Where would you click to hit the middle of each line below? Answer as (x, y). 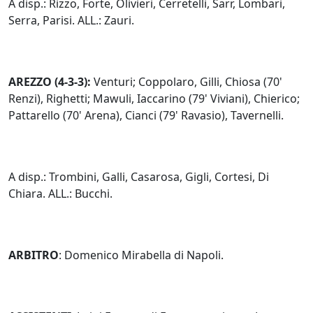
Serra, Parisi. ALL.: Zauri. (71, 20)
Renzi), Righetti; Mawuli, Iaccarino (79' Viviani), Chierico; (154, 98)
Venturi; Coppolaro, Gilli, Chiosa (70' (187, 81)
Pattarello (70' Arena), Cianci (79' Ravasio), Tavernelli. (146, 115)
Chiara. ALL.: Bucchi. (60, 193)
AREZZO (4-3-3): (50, 81)
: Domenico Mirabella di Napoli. (141, 255)
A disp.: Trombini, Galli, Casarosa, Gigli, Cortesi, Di (139, 176)
